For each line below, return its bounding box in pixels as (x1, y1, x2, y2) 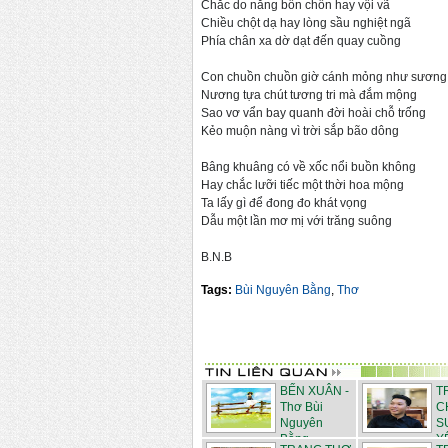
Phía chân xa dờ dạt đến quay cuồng (201, 34, 401, 49)
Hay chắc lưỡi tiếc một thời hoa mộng (201, 178, 404, 193)
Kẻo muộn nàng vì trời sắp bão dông (201, 124, 399, 139)
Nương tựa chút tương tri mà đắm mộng (201, 88, 417, 103)
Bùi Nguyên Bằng (235, 283, 331, 298)
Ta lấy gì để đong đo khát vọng (201, 196, 367, 211)
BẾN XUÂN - (280, 384, 349, 399)
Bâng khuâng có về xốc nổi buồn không (201, 160, 416, 175)
